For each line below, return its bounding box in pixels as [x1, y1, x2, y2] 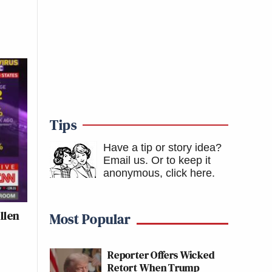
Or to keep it [151, 154, 211, 166]
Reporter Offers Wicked [107, 247, 214, 262]
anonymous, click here [103, 167, 212, 179]
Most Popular [50, 209, 131, 229]
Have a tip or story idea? [103, 141, 222, 154]
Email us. [103, 154, 148, 166]
